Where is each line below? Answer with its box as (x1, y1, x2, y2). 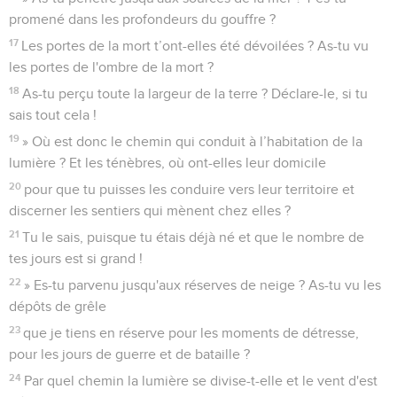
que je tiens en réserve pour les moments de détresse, (23, 325, 360, 340)
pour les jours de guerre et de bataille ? (9, 346, 250, 362)
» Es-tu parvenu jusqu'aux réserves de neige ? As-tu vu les (24, 277, 382, 292)
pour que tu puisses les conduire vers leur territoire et (24, 182, 355, 197)
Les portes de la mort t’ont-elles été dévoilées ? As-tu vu (21, 38, 370, 53)
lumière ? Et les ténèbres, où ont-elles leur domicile (9, 155, 326, 170)
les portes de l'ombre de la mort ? (9, 59, 214, 74)
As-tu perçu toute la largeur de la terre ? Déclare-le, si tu (22, 86, 369, 101)
